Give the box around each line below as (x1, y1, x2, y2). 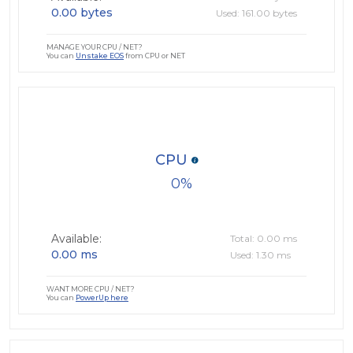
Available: (51, 232, 102, 247)
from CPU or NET (124, 51, 185, 61)
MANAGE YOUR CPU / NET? (46, 43, 143, 52)
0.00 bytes (51, 6, 113, 20)
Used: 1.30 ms (230, 249, 291, 262)
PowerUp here (76, 293, 128, 303)
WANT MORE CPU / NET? (46, 284, 135, 294)
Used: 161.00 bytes (216, 7, 297, 20)
